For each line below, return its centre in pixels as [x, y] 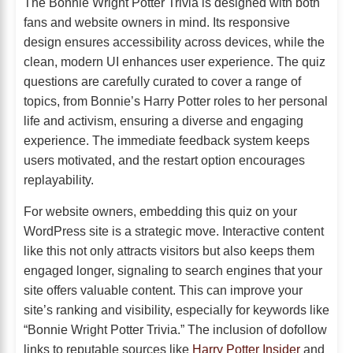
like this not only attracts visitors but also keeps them [169, 250]
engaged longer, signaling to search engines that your [173, 270]
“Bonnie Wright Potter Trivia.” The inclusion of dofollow [175, 329]
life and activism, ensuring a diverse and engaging [163, 120]
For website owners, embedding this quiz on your [160, 211]
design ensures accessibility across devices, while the [174, 41]
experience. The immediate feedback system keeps [167, 140]
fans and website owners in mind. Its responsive [157, 22]
